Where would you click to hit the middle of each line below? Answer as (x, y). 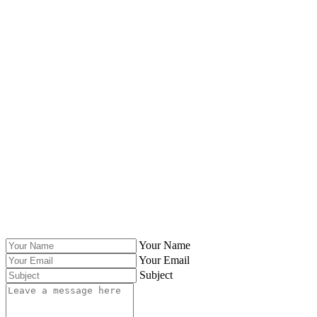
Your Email (164, 260)
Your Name (165, 246)
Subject (156, 275)
